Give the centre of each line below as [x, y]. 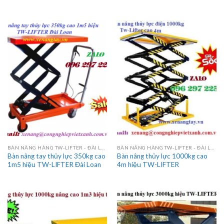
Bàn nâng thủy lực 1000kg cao [162, 156]
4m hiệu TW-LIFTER [148, 165]
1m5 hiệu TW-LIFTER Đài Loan [54, 165]
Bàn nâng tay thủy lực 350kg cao [56, 156]
